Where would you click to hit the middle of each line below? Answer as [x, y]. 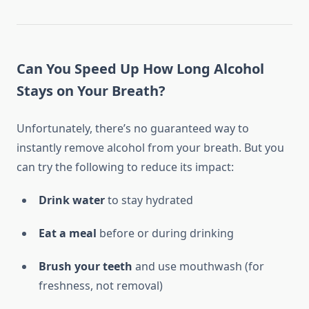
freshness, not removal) [101, 286]
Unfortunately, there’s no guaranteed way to [133, 129]
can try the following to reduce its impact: [125, 167]
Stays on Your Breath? [91, 91]
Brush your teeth [86, 267]
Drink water [72, 200]
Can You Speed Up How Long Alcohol [140, 69]
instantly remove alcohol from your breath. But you [150, 148]
